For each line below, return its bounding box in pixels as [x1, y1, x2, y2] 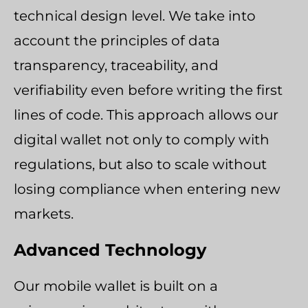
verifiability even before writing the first [14, 82, 283, 99]
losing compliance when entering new [14, 181, 280, 198]
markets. [14, 206, 74, 223]
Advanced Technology [14, 240, 206, 261]
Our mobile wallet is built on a [14, 278, 218, 295]
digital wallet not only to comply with [14, 131, 269, 148]
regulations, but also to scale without [14, 156, 267, 173]
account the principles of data [14, 32, 220, 49]
